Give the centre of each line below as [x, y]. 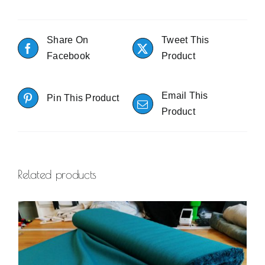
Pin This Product [83, 98]
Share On [68, 40]
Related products [57, 174]
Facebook [69, 56]
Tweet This [185, 40]
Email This [185, 96]
